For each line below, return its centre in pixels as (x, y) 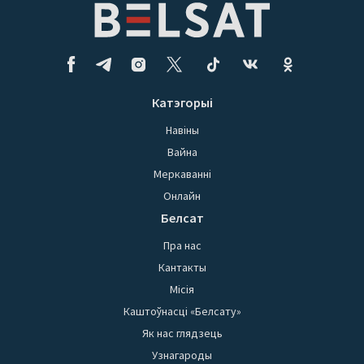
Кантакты (182, 268)
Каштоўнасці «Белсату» (182, 312)
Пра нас (182, 246)
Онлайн (182, 196)
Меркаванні (182, 174)
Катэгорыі (182, 103)
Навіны (182, 130)
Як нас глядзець (182, 334)
